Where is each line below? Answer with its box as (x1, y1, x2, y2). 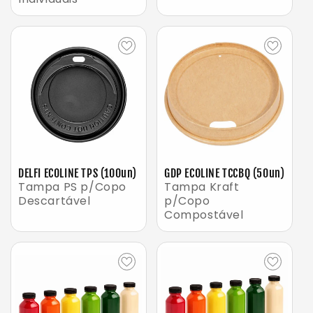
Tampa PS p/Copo (18, 178, 126, 195)
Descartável (18, 192, 91, 209)
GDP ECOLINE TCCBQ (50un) (164, 166, 285, 180)
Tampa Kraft (164, 178, 240, 195)
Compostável (164, 206, 244, 223)
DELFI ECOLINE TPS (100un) (18, 166, 137, 180)
